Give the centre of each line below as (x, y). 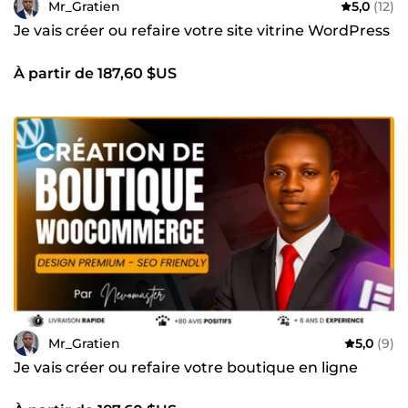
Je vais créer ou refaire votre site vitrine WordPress (202, 31)
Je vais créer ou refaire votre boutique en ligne (186, 368)
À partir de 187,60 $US (95, 74)
